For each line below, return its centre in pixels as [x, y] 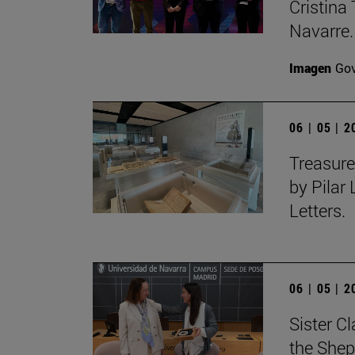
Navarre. [321, 31]
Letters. [317, 211]
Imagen [310, 68]
